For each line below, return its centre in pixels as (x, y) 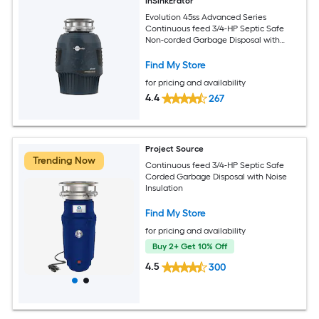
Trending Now (64, 161)
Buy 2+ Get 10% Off (190, 246)
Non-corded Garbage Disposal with (213, 40)
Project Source (175, 149)
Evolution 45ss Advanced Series (206, 17)
